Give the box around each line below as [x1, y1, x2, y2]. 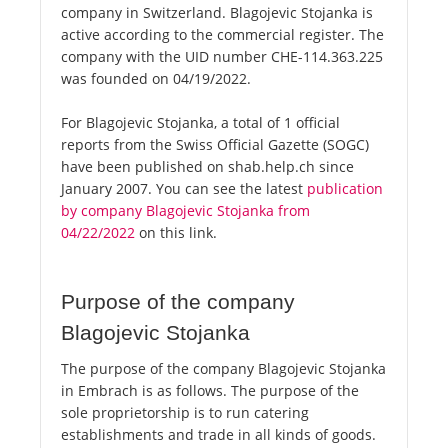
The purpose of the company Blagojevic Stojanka [61, 359, 386, 379]
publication [307, 179, 383, 199]
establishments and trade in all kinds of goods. [61, 425, 376, 445]
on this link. [135, 223, 217, 243]
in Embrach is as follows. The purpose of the [61, 381, 359, 401]
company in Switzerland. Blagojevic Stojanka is [61, 3, 373, 23]
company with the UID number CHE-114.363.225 [61, 47, 383, 67]
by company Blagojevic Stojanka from [61, 201, 310, 221]
